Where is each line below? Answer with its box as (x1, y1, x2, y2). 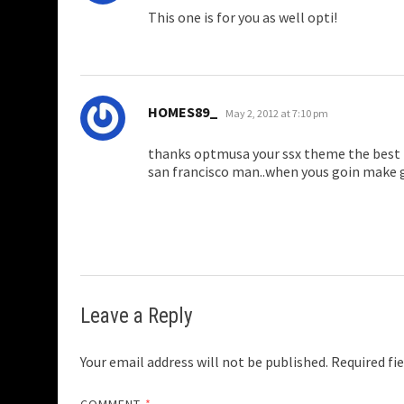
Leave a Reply (80, 304, 193, 329)
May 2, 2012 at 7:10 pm (225, 106, 328, 121)
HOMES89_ (148, 103, 218, 122)
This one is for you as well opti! (148, 8, 337, 27)
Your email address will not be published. (80, 353, 328, 372)
